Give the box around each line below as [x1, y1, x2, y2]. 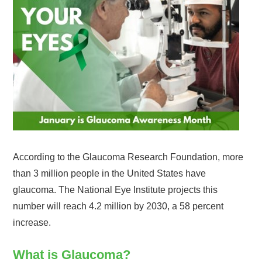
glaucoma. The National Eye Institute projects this [13, 185, 218, 195]
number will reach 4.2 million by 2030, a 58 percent [13, 201, 224, 211]
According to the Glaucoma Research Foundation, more [13, 152, 244, 162]
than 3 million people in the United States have [13, 168, 206, 178]
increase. [13, 218, 51, 227]
